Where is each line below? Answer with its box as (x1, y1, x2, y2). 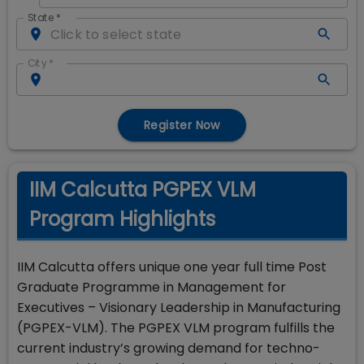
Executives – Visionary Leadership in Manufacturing (17, 298, 340, 317)
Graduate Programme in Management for (17, 278, 286, 297)
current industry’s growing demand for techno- (17, 339, 320, 357)
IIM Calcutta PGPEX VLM (29, 176, 256, 203)
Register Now (144, 117, 220, 133)
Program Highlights (29, 206, 215, 232)
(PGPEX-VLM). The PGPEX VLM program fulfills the (17, 318, 335, 337)
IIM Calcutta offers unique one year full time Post (17, 258, 327, 276)
